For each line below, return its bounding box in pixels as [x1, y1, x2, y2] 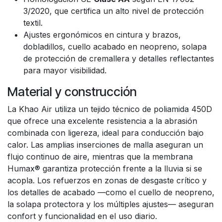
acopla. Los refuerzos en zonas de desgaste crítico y [7, 175, 207, 185]
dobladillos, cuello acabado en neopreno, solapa [23, 42, 207, 52]
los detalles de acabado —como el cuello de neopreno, [7, 187, 215, 197]
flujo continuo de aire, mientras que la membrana [7, 152, 193, 162]
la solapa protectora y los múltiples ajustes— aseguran [7, 199, 214, 209]
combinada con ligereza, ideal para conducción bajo [7, 128, 204, 138]
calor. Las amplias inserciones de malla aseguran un [7, 140, 203, 150]
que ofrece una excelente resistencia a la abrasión [7, 116, 197, 126]
